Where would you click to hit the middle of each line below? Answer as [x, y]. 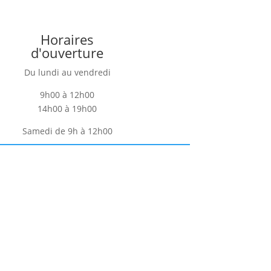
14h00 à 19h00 [67, 108]
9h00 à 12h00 [67, 94]
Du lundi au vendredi [67, 72]
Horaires [67, 39]
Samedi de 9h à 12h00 [67, 131]
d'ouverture [67, 52]
